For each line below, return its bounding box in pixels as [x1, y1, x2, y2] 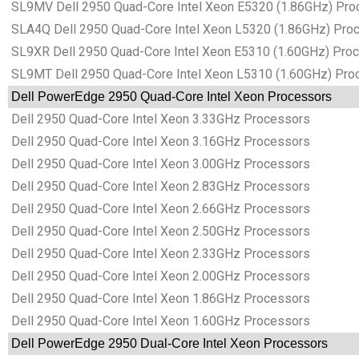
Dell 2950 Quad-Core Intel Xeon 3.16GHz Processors [8, 134, 310, 150]
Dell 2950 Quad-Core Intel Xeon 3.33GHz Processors [8, 111, 310, 127]
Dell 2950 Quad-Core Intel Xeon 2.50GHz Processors [8, 224, 310, 240]
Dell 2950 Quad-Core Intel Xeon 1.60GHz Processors [8, 313, 310, 329]
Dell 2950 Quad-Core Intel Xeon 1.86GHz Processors [8, 291, 310, 307]
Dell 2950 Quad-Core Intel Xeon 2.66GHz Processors [8, 201, 310, 217]
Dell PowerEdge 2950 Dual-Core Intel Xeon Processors [8, 337, 328, 351]
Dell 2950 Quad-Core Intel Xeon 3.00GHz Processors [8, 156, 310, 172]
